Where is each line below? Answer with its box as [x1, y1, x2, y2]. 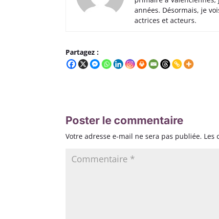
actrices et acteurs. [134, 16, 197, 25]
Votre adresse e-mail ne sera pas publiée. [66, 131, 202, 141]
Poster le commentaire [66, 114, 184, 127]
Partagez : [66, 47, 99, 57]
